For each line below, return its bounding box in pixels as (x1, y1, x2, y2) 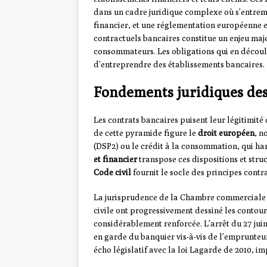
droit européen (198, 128, 254, 138)
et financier (94, 154, 137, 164)
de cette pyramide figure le (94, 128, 198, 138)
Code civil (94, 167, 131, 178)
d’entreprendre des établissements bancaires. (94, 60, 265, 70)
